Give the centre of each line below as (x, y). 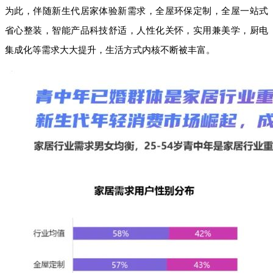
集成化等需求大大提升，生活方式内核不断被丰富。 (110, 50)
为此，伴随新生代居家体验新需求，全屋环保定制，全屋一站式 (136, 11)
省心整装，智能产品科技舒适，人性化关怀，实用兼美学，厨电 (136, 30)
